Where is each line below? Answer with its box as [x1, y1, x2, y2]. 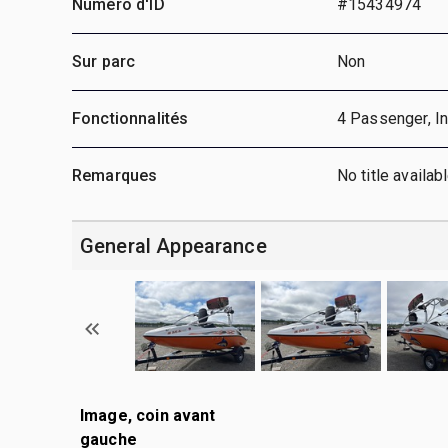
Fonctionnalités [72, 108, 189, 128]
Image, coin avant [80, 405, 216, 425]
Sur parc [72, 51, 136, 71]
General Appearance [80, 233, 267, 258]
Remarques [72, 165, 158, 185]
